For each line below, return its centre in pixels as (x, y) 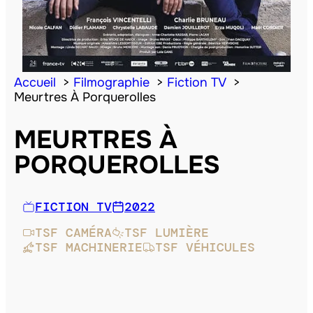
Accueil (35, 82)
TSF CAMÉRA (73, 232)
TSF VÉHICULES (205, 247)
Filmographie (111, 82)
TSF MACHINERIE (89, 247)
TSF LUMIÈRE (167, 232)
